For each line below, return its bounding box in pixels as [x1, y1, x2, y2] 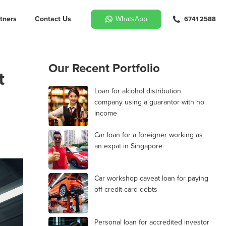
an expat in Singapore [94, 140, 162, 151]
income [94, 108, 117, 119]
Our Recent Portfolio [48, 59, 160, 77]
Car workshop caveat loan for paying [94, 173, 208, 184]
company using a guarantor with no [94, 97, 204, 107]
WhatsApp [116, 13, 147, 24]
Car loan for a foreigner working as [94, 129, 203, 140]
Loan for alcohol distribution [94, 86, 181, 96]
